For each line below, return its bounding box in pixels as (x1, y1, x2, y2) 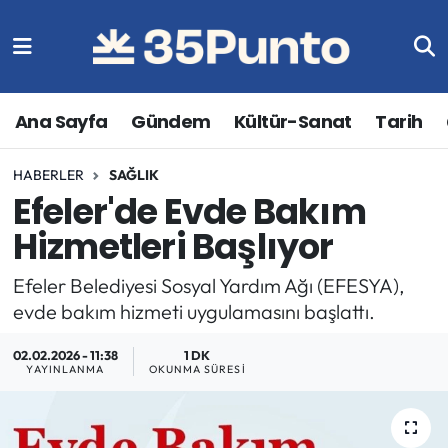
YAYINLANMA (26, 362, 105, 377)
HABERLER (12, 165, 84, 184)
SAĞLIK (108, 165, 159, 184)
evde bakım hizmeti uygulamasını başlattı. (12, 298, 375, 324)
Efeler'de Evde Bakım (12, 187, 366, 237)
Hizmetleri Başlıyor (12, 222, 334, 272)
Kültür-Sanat (234, 108, 352, 134)
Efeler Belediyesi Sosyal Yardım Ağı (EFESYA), (12, 272, 404, 298)
